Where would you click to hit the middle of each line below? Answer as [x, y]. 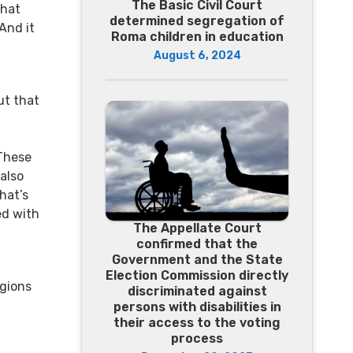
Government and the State [197, 259]
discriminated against [197, 291]
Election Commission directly [197, 275]
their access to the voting [197, 322]
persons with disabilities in [197, 307]
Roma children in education [197, 37]
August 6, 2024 [197, 56]
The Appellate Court [197, 228]
